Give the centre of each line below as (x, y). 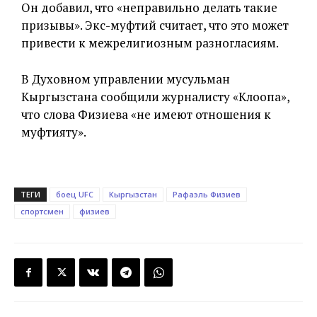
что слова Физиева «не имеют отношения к (146, 114)
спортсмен (42, 211)
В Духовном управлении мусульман (126, 79)
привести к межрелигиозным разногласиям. (150, 43)
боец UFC (75, 194)
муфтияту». (54, 132)
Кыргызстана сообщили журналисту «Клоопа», (155, 97)
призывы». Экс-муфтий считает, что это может (155, 25)
